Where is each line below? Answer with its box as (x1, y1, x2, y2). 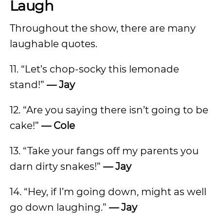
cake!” (10, 120, 41, 131)
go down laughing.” (10, 201, 109, 213)
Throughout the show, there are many (10, 22, 196, 34)
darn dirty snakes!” (10, 161, 103, 172)
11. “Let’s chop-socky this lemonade (10, 63, 179, 75)
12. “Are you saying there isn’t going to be (10, 104, 208, 116)
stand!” (10, 79, 47, 91)
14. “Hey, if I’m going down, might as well (10, 186, 206, 198)
